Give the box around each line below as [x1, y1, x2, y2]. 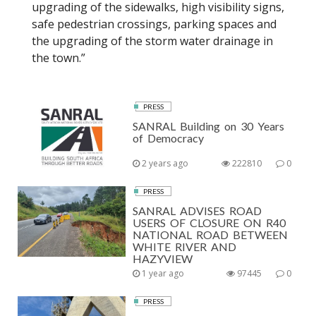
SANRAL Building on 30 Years [133, 119, 285, 133]
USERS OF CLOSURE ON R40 [133, 216, 286, 230]
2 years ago [140, 157, 189, 170]
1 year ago [140, 267, 185, 280]
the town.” [32, 50, 85, 66]
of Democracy [133, 131, 205, 145]
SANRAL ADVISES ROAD [133, 204, 262, 218]
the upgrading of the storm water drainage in [32, 33, 273, 49]
